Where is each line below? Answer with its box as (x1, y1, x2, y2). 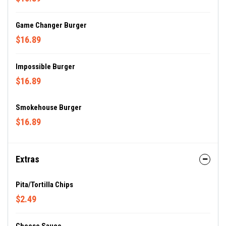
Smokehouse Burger (16, 103, 82, 112)
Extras (16, 154, 39, 164)
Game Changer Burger (16, 21, 87, 30)
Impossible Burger (16, 62, 75, 71)
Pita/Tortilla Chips (16, 180, 73, 189)
